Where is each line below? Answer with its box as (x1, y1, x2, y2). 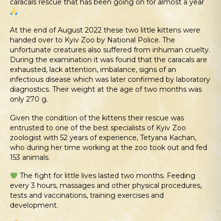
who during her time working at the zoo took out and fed (10, 143, 207, 152)
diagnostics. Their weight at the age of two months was (10, 85, 202, 94)
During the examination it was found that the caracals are (10, 55, 207, 65)
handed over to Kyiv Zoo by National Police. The (10, 36, 175, 45)
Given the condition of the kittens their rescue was (10, 113, 184, 122)
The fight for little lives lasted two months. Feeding (17, 171, 195, 181)
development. (10, 201, 58, 210)
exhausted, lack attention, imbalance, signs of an (10, 65, 176, 74)
